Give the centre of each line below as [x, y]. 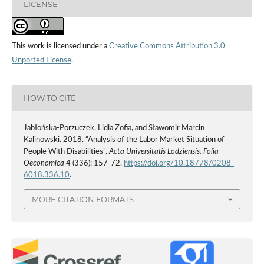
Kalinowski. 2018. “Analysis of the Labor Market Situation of [124, 140]
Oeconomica [44, 163]
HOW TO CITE [49, 98]
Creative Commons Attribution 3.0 [167, 46]
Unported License [41, 60]
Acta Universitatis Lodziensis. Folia [164, 151]
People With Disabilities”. [66, 151]
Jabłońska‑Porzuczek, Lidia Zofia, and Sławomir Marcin [114, 128]
